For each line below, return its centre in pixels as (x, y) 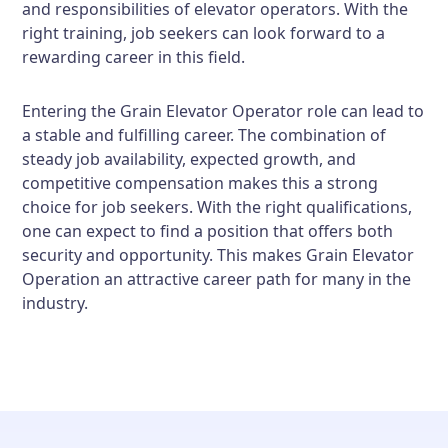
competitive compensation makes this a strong (200, 183)
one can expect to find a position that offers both (208, 231)
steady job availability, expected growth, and (189, 159)
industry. (55, 303)
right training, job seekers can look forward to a (204, 33)
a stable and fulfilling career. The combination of (204, 135)
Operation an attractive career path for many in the (217, 279)
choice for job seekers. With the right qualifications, (217, 207)
